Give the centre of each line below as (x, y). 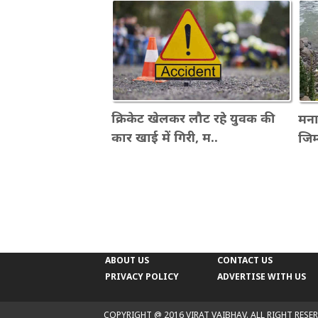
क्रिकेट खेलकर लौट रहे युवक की (193, 117)
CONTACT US (245, 260)
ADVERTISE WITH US (261, 276)
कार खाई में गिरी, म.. (165, 137)
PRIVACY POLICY (142, 276)
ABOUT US (127, 260)
